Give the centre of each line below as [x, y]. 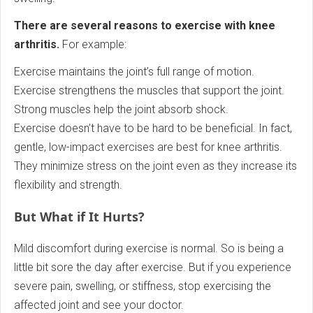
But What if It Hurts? [79, 217]
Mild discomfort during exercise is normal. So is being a [149, 249]
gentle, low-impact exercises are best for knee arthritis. [148, 147]
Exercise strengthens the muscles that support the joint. [149, 91]
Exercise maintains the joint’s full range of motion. [134, 72]
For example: [93, 45]
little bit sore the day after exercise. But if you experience [153, 268]
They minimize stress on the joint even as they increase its [155, 166]
